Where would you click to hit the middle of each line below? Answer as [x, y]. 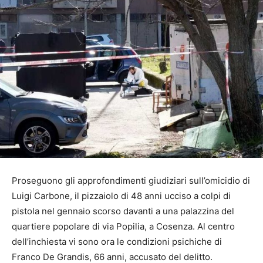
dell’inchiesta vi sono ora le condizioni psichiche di [117, 241]
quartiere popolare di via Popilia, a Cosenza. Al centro [123, 226]
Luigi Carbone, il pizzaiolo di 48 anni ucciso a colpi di [121, 195]
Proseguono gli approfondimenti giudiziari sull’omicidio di [131, 180]
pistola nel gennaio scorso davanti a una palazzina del [123, 211]
